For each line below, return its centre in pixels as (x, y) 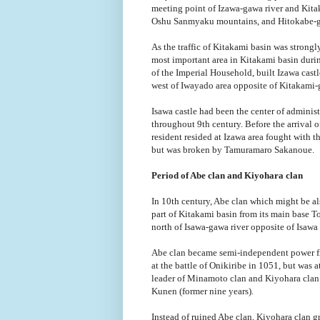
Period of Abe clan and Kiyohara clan (227, 175)
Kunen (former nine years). (202, 291)
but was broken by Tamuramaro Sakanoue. (233, 149)
